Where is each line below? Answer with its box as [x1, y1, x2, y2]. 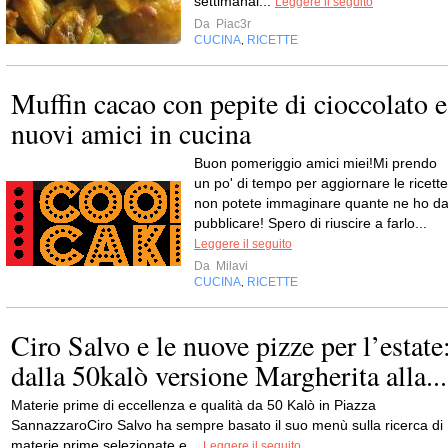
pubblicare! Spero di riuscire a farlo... [194, 215, 427, 231]
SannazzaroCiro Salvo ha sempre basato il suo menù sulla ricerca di [11, 417, 443, 433]
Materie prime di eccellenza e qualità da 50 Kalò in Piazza [11, 397, 376, 413]
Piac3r [213, 17, 251, 31]
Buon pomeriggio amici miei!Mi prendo [194, 155, 437, 171]
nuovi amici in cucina [11, 114, 251, 152]
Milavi [213, 259, 248, 273]
